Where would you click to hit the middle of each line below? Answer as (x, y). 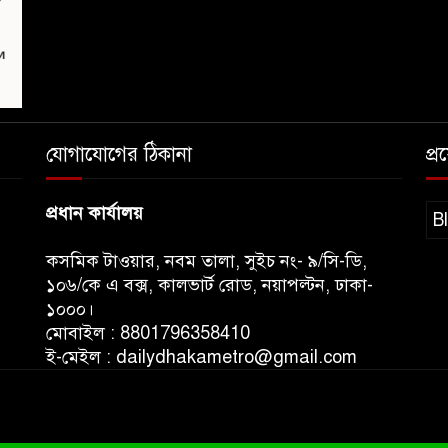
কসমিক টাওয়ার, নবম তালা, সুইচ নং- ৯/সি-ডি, (206, 261)
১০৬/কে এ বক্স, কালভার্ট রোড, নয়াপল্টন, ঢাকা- (209, 285)
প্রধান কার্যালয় (94, 213)
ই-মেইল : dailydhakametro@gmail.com (201, 357)
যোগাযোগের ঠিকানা (119, 155)
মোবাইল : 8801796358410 (148, 333)
